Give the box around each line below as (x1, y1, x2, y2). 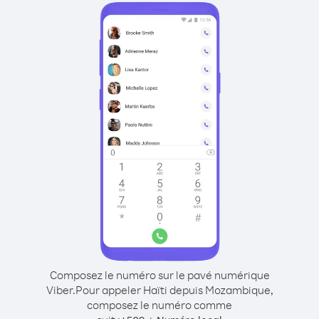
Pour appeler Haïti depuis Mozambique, (75, 283, 273, 297)
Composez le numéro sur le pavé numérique (49, 268, 270, 282)
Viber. (46, 283, 75, 297)
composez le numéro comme (87, 298, 232, 312)
